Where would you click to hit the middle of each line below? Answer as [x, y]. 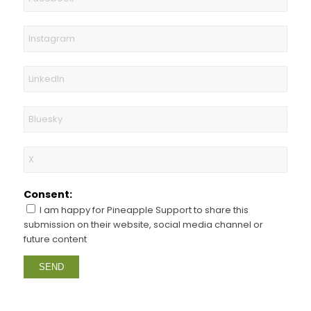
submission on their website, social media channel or [143, 224]
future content [55, 239]
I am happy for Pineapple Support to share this [144, 210]
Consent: [48, 194]
